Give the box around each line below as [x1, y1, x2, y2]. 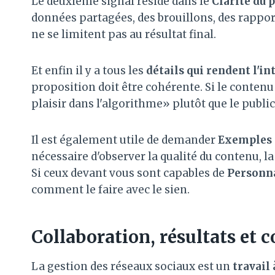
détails [146, 63, 184, 77]
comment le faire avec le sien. [31, 182, 190, 196]
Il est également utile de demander [31, 133, 218, 147]
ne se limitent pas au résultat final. [31, 27, 216, 41]
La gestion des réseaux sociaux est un [31, 259, 233, 273]
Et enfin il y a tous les [31, 63, 146, 77]
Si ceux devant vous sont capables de [31, 166, 227, 180]
